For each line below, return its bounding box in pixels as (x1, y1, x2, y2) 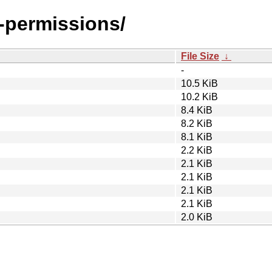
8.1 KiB (181, 131, 212, 142)
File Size (181, 50, 219, 61)
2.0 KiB (181, 211, 212, 222)
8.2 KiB (181, 118, 212, 129)
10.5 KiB (181, 78, 218, 89)
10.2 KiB (181, 91, 218, 102)
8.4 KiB (181, 104, 212, 115)
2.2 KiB (181, 144, 212, 155)
